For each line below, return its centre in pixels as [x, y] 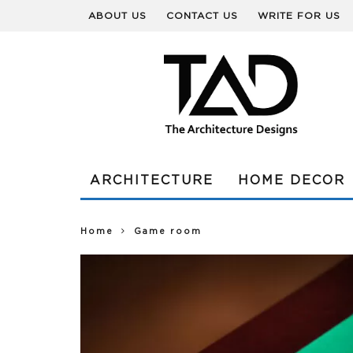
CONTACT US [202, 16]
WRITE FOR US [299, 16]
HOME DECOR [292, 180]
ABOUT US [117, 16]
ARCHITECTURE [152, 180]
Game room [168, 232]
